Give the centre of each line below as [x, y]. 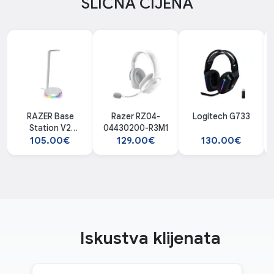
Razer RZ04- [136, 117]
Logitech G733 [221, 117]
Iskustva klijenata [150, 239]
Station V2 [50, 128]
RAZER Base [50, 117]
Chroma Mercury [50, 140]
